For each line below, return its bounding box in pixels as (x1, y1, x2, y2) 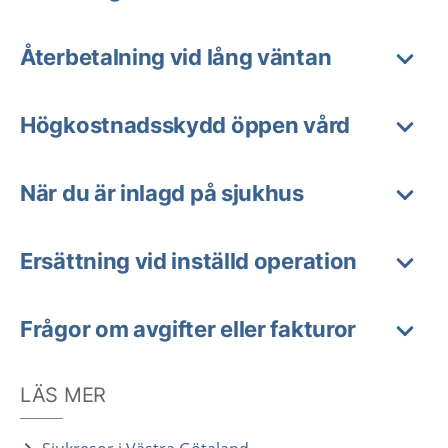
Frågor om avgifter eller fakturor (20, 316, 357, 342)
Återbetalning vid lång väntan (20, 44, 332, 70)
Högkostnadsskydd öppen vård (20, 112, 350, 138)
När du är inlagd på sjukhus (20, 180, 304, 206)
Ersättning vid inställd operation (20, 248, 358, 274)
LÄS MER (20, 383, 106, 407)
